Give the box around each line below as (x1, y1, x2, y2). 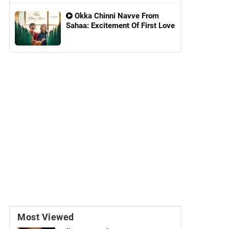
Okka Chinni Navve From (73, 11, 159, 20)
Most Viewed (17, 212, 74, 223)
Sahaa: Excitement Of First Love (66, 20, 175, 30)
